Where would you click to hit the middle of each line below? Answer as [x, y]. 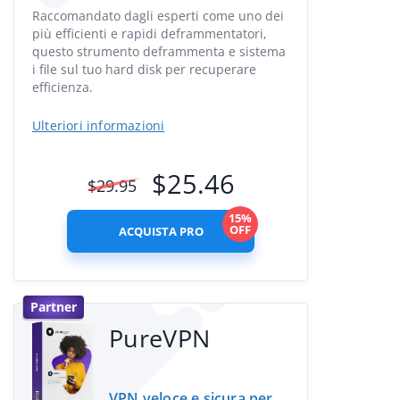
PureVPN [160, 338]
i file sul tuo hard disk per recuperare [144, 69]
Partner [54, 307]
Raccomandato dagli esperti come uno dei [158, 16]
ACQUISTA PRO [161, 231]
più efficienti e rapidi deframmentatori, [150, 33]
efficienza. [62, 87]
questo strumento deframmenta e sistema [159, 51]
